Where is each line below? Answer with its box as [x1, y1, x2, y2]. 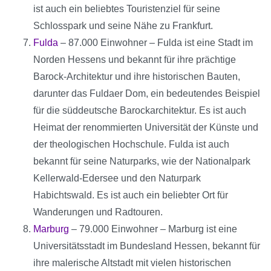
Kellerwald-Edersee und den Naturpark [33, 173, 201, 184]
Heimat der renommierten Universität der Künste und [33, 122, 258, 133]
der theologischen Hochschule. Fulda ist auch [33, 139, 229, 150]
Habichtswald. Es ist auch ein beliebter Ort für [33, 190, 228, 201]
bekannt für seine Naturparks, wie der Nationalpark [33, 156, 250, 167]
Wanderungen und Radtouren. [33, 207, 163, 218]
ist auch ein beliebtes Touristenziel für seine [33, 4, 220, 15]
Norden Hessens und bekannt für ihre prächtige [33, 54, 236, 65]
